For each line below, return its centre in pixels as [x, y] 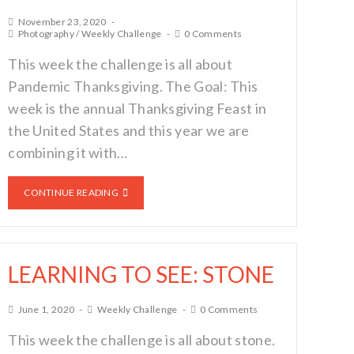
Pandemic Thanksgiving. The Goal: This [133, 86]
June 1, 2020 [46, 309]
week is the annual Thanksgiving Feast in [137, 108]
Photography [46, 34]
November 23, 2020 [62, 22]
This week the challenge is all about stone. [142, 340]
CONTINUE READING [72, 192]
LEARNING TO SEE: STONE [141, 274]
